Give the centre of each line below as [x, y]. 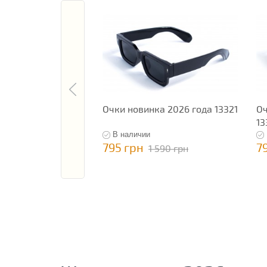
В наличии [131, 135]
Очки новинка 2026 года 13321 [170, 109]
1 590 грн [168, 148]
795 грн [123, 148]
